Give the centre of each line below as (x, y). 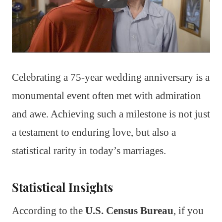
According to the (49, 210)
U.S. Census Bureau (129, 210)
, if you (189, 210)
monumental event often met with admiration (107, 95)
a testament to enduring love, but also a (94, 132)
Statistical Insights (62, 187)
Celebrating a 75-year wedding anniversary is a (111, 77)
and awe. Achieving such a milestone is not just (111, 114)
